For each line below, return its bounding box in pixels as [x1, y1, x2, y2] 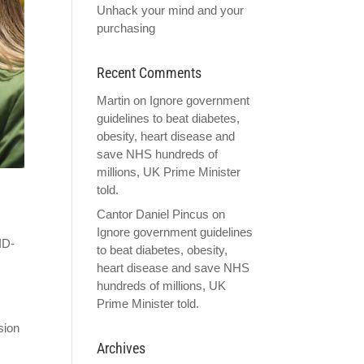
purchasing [97, 21, 156, 35]
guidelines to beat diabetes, [97, 111, 240, 125]
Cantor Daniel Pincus [97, 206, 210, 221]
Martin [97, 93, 131, 107]
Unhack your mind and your [97, 3, 245, 17]
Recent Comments [97, 64, 202, 81]
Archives [97, 339, 146, 357]
